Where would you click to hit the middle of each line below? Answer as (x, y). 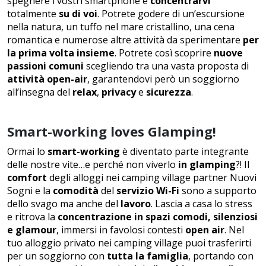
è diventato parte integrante (184, 152)
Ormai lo (27, 152)
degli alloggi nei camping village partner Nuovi (152, 178)
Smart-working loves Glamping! (112, 132)
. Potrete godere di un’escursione (171, 14)
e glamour (32, 230)
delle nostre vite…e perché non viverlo (93, 165)
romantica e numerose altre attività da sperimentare (125, 40)
